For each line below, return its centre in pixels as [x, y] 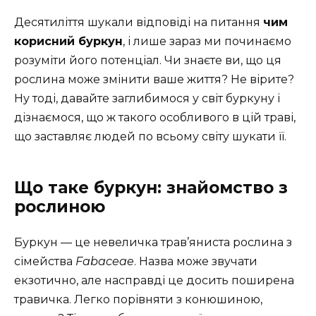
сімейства [45, 262]
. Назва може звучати [196, 262]
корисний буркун [68, 42]
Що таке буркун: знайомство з [151, 188]
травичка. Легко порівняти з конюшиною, [138, 300]
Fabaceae [105, 262]
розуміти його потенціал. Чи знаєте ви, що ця [148, 61]
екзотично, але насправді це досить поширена [154, 281]
